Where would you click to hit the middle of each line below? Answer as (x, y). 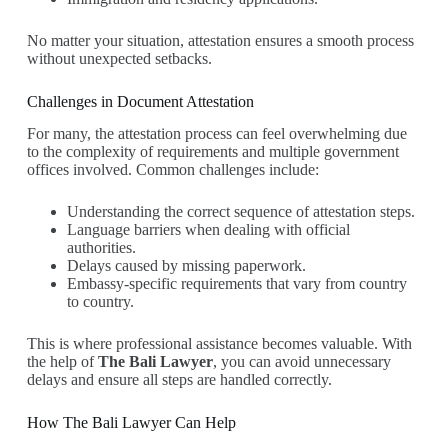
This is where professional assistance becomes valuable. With (219, 344)
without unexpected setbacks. (119, 58)
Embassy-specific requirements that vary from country (236, 284)
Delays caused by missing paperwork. (186, 266)
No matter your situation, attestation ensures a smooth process (220, 40)
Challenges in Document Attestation (140, 101)
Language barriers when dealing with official (208, 230)
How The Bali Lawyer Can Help (131, 423)
